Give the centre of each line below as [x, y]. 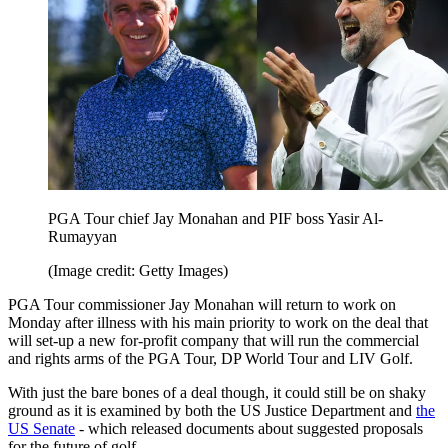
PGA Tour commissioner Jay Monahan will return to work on [202, 305]
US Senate [41, 429]
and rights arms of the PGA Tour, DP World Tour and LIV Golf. [210, 359]
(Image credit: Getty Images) [138, 271]
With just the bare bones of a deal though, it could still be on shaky [217, 393]
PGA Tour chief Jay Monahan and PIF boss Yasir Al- [215, 219]
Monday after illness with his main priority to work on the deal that [218, 323]
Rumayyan [82, 237]
